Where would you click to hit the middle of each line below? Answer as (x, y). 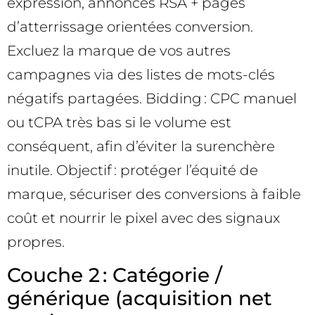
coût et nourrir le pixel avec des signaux (143, 218)
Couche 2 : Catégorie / (115, 275)
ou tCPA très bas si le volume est (119, 123)
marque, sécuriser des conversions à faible (154, 194)
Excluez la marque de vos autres (119, 51)
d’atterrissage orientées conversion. (130, 27)
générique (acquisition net (140, 298)
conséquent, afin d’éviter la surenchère (141, 147)
